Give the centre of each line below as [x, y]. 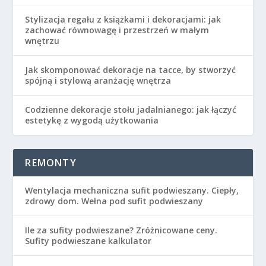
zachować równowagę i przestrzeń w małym [117, 30]
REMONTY [51, 162]
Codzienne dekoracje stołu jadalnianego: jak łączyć [131, 109]
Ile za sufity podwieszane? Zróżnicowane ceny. [121, 230]
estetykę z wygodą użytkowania [92, 120]
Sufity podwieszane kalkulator [88, 240]
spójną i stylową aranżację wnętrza [98, 80]
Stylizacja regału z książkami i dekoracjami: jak [123, 19]
